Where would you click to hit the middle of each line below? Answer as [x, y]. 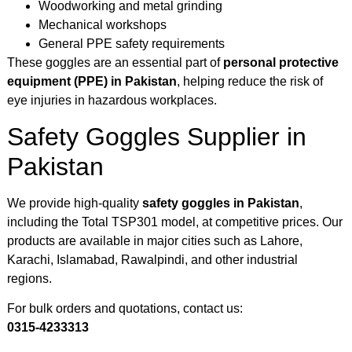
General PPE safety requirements [132, 44]
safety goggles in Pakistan [221, 203]
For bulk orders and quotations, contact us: [125, 309]
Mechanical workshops [103, 25]
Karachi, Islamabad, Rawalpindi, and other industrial [152, 259]
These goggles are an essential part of [115, 63]
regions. [29, 278]
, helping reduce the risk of [250, 82]
